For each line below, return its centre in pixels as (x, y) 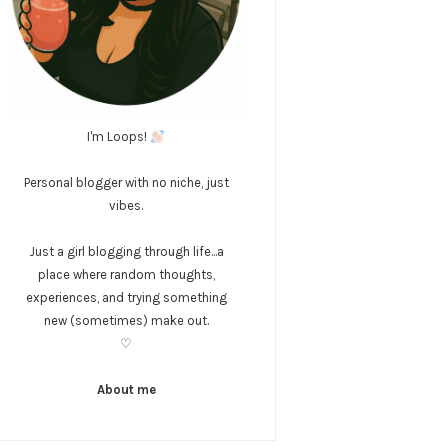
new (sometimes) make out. (126, 321)
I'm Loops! (119, 137)
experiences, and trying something (126, 298)
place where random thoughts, (126, 275)
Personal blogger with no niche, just (126, 183)
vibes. (126, 206)
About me (126, 390)
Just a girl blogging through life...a (126, 252)
